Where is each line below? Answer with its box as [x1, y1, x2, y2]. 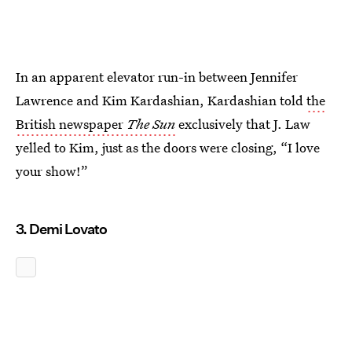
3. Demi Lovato [16, 221, 107, 237]
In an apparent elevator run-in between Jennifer [16, 68, 298, 86]
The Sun [126, 115, 175, 133]
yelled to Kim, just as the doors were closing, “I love [16, 138, 320, 156]
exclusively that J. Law [175, 115, 310, 133]
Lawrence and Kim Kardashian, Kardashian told [16, 91, 306, 109]
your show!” [16, 162, 88, 180]
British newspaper [16, 115, 126, 133]
